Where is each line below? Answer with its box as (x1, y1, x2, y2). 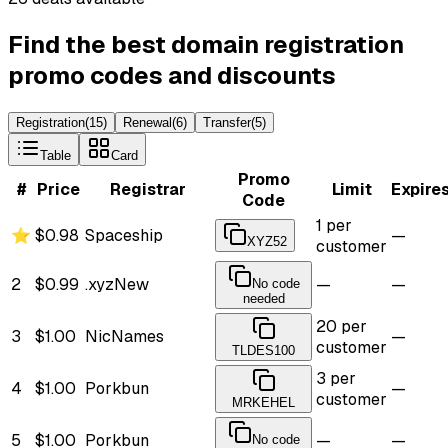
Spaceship (85, 224, 163, 246)
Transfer (203, 114, 251, 130)
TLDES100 (232, 342, 295, 358)
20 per (316, 315, 367, 337)
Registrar (110, 178, 186, 200)
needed (242, 290, 285, 306)
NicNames (85, 325, 164, 347)
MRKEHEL (232, 394, 295, 410)
